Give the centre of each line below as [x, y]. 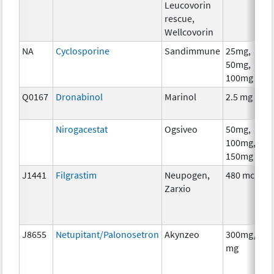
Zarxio [178, 188]
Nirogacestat [82, 129]
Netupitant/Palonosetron [108, 234]
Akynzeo [182, 234]
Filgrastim [76, 175]
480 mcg [243, 175]
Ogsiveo [181, 129]
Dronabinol [80, 96]
